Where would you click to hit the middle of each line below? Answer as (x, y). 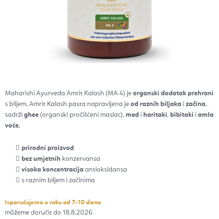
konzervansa (80, 159)
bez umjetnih (41, 159)
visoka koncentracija (53, 170)
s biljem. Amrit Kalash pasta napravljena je (68, 104)
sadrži (14, 115)
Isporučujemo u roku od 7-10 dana (53, 203)
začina (196, 104)
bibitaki (182, 115)
